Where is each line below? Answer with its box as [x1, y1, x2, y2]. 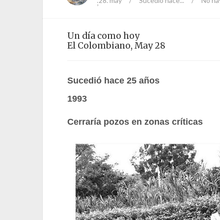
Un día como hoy [67, 30, 139, 41]
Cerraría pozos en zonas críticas [67, 117, 203, 127]
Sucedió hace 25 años [67, 76, 160, 85]
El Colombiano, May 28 [67, 40, 165, 51]
